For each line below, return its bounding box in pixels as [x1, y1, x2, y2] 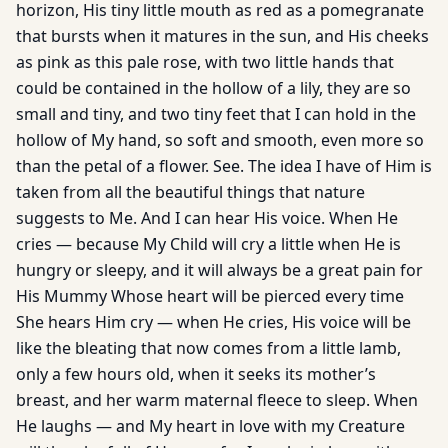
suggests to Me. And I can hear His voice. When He [16, 207, 398, 229]
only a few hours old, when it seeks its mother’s [16, 363, 376, 385]
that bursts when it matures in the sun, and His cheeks [16, 25, 429, 47]
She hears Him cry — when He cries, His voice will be [16, 311, 411, 333]
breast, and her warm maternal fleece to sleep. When [16, 389, 418, 411]
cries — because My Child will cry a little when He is [16, 233, 401, 255]
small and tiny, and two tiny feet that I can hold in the [16, 103, 416, 125]
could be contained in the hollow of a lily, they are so [16, 77, 411, 99]
